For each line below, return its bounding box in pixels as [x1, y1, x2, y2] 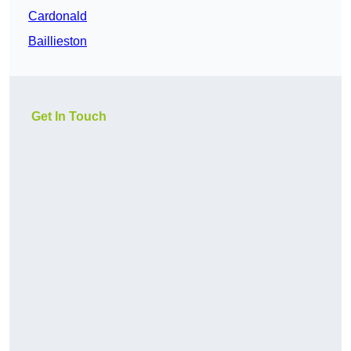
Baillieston [28, 34, 87, 49]
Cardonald [28, 9, 87, 24]
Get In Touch [31, 110, 107, 124]
